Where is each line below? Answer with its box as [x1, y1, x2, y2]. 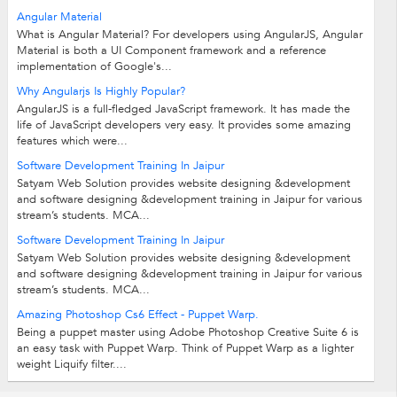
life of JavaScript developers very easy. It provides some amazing [16, 117, 351, 134]
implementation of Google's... [16, 58, 172, 75]
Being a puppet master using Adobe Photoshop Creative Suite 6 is [16, 324, 359, 341]
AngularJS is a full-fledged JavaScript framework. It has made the [16, 101, 350, 118]
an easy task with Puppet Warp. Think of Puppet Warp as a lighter [16, 340, 354, 357]
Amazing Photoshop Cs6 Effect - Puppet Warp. [16, 307, 259, 323]
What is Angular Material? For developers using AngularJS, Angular [16, 27, 362, 43]
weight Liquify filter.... [16, 356, 127, 373]
